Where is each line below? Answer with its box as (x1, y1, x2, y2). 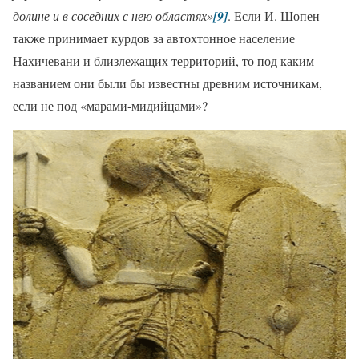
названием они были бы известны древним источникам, (13, 74, 322, 91)
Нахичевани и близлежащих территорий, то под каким (13, 51, 314, 69)
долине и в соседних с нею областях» (13, 6, 213, 24)
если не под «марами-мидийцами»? (13, 96, 208, 114)
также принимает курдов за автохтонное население (13, 29, 295, 46)
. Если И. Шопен (228, 6, 320, 24)
